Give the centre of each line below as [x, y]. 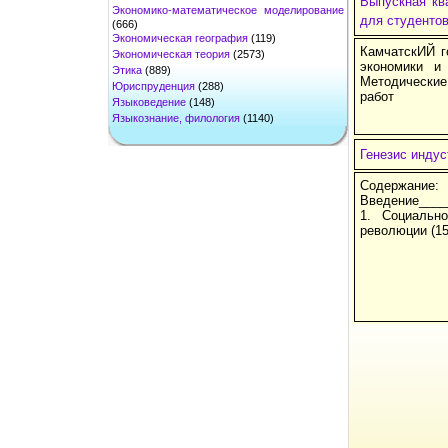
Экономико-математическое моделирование [228, 9]
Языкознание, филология [176, 117]
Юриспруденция [153, 85]
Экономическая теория [171, 53]
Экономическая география [180, 37]
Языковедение [149, 101]
